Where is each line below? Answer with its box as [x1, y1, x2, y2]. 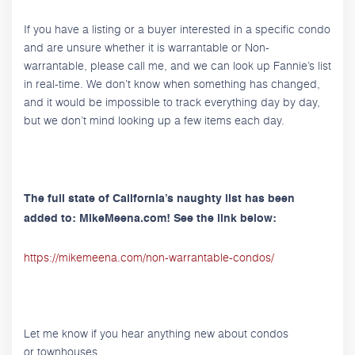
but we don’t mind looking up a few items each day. [24, 111, 284, 128]
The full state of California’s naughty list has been [24, 193, 295, 204]
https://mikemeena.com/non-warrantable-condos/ [24, 248, 274, 265]
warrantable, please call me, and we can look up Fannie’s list [24, 56, 331, 74]
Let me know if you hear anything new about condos [24, 324, 288, 342]
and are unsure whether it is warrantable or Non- [24, 38, 269, 55]
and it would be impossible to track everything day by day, [24, 93, 320, 110]
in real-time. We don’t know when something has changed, [24, 74, 320, 92]
